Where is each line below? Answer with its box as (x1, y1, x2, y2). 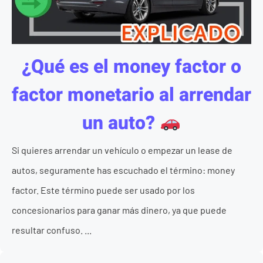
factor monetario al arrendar (12, 81, 251, 109)
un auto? (82, 109, 160, 137)
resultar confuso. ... (12, 224, 92, 235)
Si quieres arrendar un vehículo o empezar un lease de (12, 144, 232, 156)
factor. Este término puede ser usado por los (12, 184, 195, 195)
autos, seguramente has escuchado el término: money (12, 164, 235, 176)
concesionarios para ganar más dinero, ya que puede (12, 204, 227, 215)
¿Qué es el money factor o (22, 53, 241, 80)
